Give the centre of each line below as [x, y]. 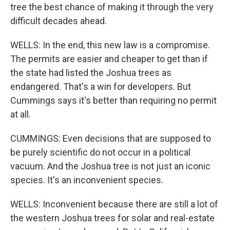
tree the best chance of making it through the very [112, 7]
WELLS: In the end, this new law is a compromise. [110, 45]
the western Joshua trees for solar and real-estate [112, 218]
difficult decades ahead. [59, 21]
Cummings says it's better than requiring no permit [113, 100]
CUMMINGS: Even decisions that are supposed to [111, 138]
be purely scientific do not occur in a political [100, 152]
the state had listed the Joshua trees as [91, 73]
